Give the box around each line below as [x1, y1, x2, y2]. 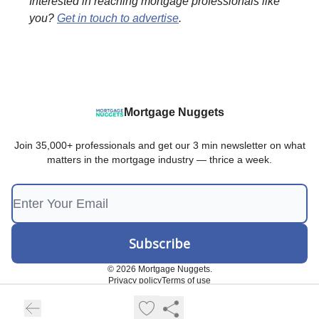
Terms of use [162, 276, 211, 286]
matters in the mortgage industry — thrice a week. [47, 154, 272, 165]
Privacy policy [108, 276, 162, 286]
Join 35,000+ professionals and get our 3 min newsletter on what [14, 140, 305, 151]
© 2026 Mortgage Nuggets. [107, 264, 212, 274]
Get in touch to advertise [57, 11, 179, 24]
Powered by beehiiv [130, 292, 206, 304]
